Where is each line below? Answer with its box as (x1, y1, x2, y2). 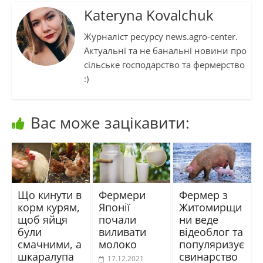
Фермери (98, 188, 146, 203)
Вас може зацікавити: (30, 112, 190, 133)
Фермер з (179, 188, 228, 203)
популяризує (179, 237, 245, 252)
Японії (98, 200, 130, 215)
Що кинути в (17, 188, 82, 203)
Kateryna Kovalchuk (83, 5, 214, 25)
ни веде (179, 213, 219, 227)
